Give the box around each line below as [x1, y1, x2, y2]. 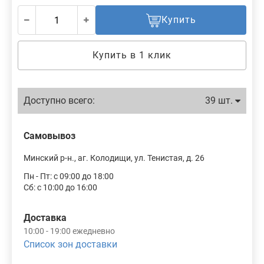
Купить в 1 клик [93, 49, 171, 61]
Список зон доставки [24, 239, 117, 250]
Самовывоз [24, 130, 75, 141]
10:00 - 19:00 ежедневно [24, 226, 115, 236]
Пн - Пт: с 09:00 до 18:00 [24, 171, 114, 181]
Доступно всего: [24, 95, 95, 106]
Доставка [24, 212, 67, 223]
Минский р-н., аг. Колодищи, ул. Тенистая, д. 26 [24, 153, 204, 163]
